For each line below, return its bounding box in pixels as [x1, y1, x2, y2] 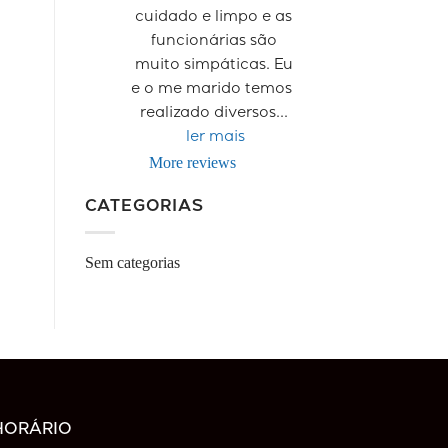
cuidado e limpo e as [135, 9, 293, 26]
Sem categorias [84, 254, 180, 272]
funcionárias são [150, 33, 277, 50]
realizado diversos [139, 105, 276, 122]
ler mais [186, 129, 246, 146]
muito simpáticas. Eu [134, 57, 293, 74]
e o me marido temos [131, 81, 293, 98]
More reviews [149, 153, 237, 171]
